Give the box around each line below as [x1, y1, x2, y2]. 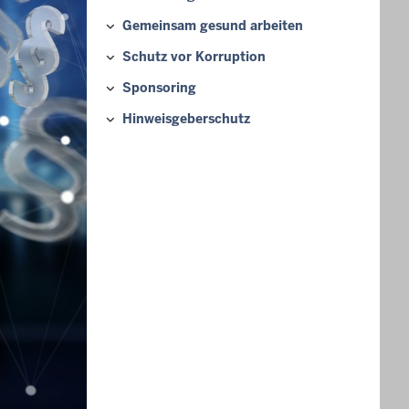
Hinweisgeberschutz [122, 110, 250, 127]
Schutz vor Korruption [122, 47, 266, 65]
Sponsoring [122, 79, 196, 96]
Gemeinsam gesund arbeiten [122, 16, 303, 34]
